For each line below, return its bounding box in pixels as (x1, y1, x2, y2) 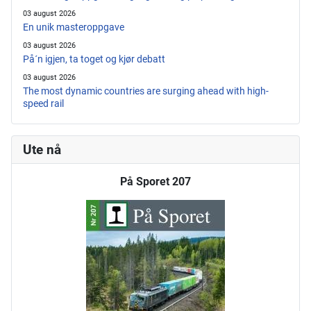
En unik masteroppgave (23, 22, 124, 33)
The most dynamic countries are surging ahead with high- (23, 85, 269, 97)
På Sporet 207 (120, 175, 191, 189)
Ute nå (23, 142, 61, 158)
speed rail (23, 98, 64, 110)
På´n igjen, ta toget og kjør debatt (23, 53, 165, 65)
